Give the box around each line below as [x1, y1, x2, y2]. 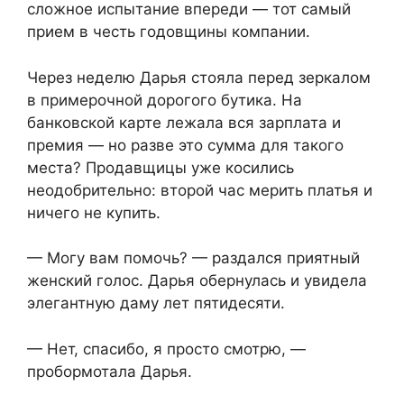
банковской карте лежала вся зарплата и [27, 113, 341, 132]
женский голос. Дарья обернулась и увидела [27, 271, 367, 290]
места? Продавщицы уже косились [27, 158, 294, 177]
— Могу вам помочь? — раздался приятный [27, 249, 360, 268]
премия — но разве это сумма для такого [27, 135, 344, 154]
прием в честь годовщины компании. [27, 23, 310, 41]
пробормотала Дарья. [27, 362, 192, 381]
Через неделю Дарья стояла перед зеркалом [27, 68, 371, 87]
